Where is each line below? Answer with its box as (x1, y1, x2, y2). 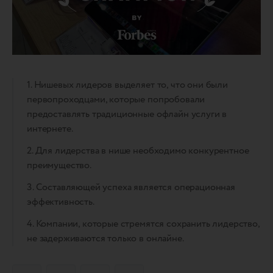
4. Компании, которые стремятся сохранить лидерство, (27, 216, 260, 231)
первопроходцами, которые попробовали (27, 92, 205, 107)
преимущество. (27, 158, 91, 172)
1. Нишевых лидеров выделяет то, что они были (27, 77, 228, 92)
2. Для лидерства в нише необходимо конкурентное (27, 143, 249, 158)
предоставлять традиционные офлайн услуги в (27, 107, 227, 121)
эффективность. (27, 194, 94, 209)
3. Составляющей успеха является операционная (27, 180, 235, 194)
